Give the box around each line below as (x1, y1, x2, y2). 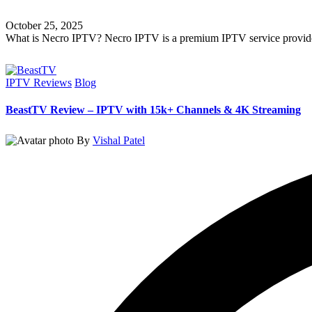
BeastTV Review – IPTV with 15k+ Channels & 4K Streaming (6, 104, 301, 116)
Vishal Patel (93, 134, 145, 146)
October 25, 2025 (6, 19, 83, 31)
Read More (32, 47, 84, 60)
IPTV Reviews (6, 76, 72, 88)
